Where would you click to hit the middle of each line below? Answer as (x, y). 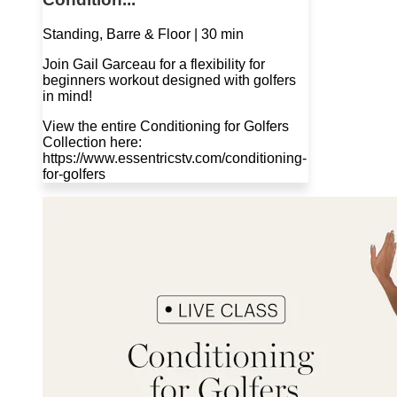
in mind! (67, 96)
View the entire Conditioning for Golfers (166, 126)
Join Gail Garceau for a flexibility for (154, 64)
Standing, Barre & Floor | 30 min (143, 34)
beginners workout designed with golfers (169, 80)
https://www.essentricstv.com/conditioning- (175, 158)
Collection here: (92, 142)
